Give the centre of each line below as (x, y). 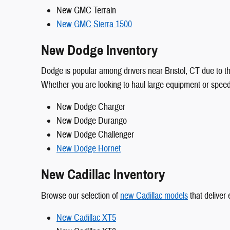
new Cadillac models (154, 196)
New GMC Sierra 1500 (94, 24)
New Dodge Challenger (95, 135)
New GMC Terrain (86, 10)
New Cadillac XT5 (86, 218)
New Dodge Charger (91, 107)
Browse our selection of (81, 196)
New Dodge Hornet (89, 149)
